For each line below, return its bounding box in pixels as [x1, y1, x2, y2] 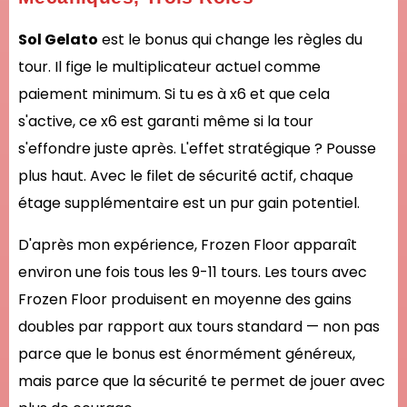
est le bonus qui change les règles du [98, 29, 362, 50]
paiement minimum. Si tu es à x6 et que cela [18, 84, 330, 104]
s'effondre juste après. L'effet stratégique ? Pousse [18, 138, 376, 159]
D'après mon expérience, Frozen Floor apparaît [18, 234, 357, 255]
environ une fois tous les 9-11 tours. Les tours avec [18, 262, 367, 283]
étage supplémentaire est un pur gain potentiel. [18, 193, 360, 213]
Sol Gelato [18, 29, 98, 50]
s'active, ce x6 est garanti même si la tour [18, 111, 313, 132]
